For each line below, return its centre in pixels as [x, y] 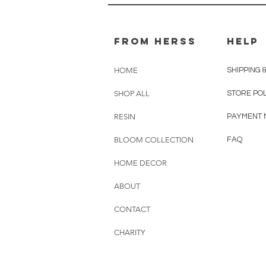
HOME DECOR [140, 163]
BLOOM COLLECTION [154, 140]
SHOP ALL [132, 93]
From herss [155, 41]
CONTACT [132, 209]
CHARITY [129, 232]
